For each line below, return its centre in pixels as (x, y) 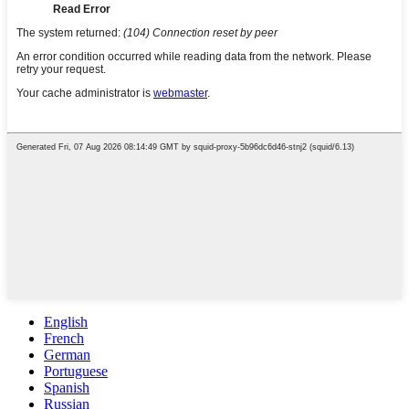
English (66, 321)
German (67, 354)
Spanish (67, 387)
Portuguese (76, 371)
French (64, 338)
